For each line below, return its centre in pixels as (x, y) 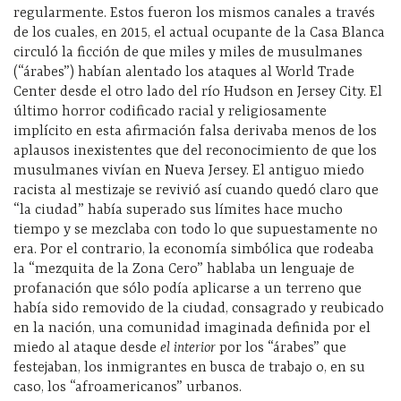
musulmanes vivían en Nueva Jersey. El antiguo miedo (189, 171)
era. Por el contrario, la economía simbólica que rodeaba (194, 250)
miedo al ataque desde (87, 349)
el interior (188, 349)
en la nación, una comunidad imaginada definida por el (192, 329)
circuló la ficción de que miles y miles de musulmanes (188, 53)
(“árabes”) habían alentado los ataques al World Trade (184, 73)
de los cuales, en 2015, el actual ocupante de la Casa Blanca (199, 34)
